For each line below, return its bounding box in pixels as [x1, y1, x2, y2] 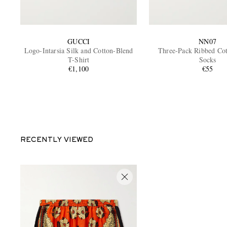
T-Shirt [68, 54, 90, 64]
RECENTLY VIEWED [20, 137, 93, 143]
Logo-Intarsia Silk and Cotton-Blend [24, 45, 133, 55]
